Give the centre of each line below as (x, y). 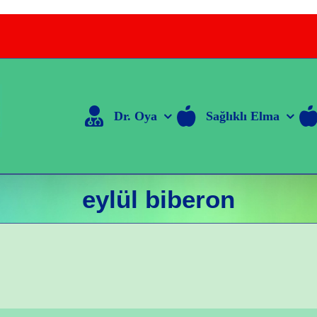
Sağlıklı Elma (242, 116)
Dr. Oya (135, 116)
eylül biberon (158, 199)
